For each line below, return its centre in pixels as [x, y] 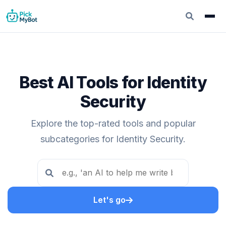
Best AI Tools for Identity [113, 82]
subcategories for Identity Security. [113, 139]
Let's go [109, 200]
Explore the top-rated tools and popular [113, 123]
